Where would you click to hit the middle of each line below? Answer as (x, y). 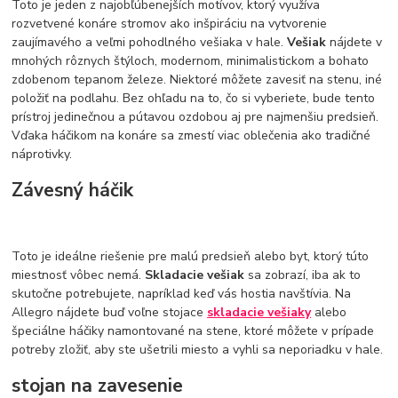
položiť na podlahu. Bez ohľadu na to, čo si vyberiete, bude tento (194, 98)
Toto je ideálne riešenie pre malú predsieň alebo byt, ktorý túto (191, 256)
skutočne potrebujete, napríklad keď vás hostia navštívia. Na (182, 293)
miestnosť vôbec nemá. (79, 275)
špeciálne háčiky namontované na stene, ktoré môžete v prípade (193, 330)
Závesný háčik (73, 191)
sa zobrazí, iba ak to (305, 275)
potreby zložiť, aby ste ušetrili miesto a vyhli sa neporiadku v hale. (198, 349)
